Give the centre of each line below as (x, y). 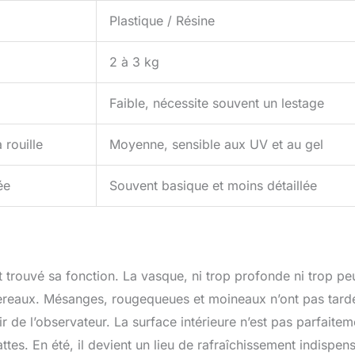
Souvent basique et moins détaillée (213, 186)
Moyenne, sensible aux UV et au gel (216, 145)
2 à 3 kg (134, 62)
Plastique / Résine (162, 21)
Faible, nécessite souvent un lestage (217, 103)
